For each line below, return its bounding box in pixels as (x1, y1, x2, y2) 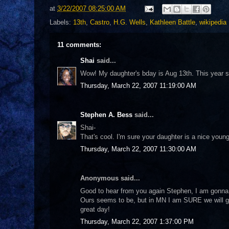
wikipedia (199, 18, 226, 26)
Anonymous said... (80, 174, 140, 182)
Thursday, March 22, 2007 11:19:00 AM (80, 82, 196, 89)
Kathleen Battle (150, 18, 195, 26)
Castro (90, 18, 109, 26)
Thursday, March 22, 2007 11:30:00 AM (80, 145, 196, 153)
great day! (80, 205, 110, 213)
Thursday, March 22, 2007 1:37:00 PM (80, 218, 194, 225)
